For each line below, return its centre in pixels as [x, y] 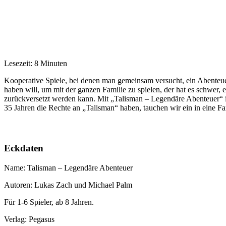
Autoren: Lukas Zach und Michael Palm [68, 185]
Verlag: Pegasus [29, 219]
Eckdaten [24, 148]
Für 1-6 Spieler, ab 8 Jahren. [49, 202]
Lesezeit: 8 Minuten [36, 64]
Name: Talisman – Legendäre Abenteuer [68, 167]
